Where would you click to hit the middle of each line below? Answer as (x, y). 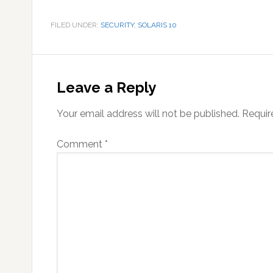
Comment (81, 144)
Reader (63, 65)
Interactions (84, 87)
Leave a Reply (106, 87)
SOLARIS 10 (157, 25)
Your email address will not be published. (148, 114)
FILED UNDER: (76, 25)
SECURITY (117, 25)
